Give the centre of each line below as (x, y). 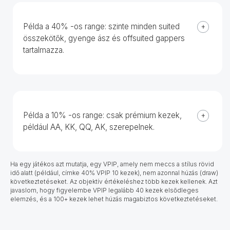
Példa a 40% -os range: (65, 26)
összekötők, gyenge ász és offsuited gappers (104, 38)
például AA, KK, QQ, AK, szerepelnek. (89, 127)
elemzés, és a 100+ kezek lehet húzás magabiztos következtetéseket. (114, 199)
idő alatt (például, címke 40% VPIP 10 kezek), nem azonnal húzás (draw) (114, 172)
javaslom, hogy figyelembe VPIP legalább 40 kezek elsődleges (104, 190)
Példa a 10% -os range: (64, 115)
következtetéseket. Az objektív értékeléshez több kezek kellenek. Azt (114, 181)
